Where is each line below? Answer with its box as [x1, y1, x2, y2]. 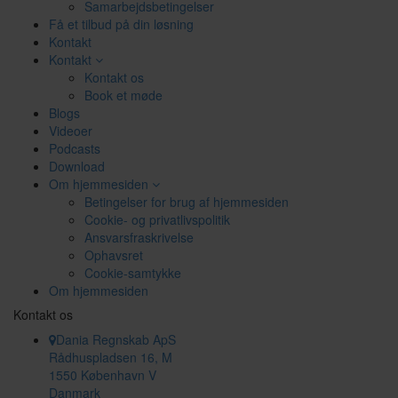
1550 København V [49, 366, 156, 384]
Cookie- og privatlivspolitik [84, 211, 230, 228]
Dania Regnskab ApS [56, 330, 176, 348]
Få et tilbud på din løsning [49, 15, 194, 33]
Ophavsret [84, 246, 143, 264]
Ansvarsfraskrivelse [84, 228, 194, 246]
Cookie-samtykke [84, 264, 181, 282]
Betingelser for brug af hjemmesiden [84, 193, 289, 211]
